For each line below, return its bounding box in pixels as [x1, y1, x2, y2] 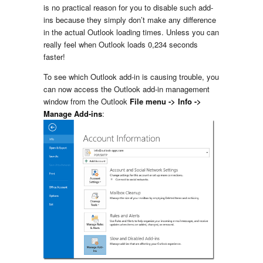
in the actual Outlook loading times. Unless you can [43, 26, 219, 38]
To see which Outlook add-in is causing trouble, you [43, 71, 219, 82]
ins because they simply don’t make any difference [43, 14, 216, 25]
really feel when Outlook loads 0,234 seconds [43, 39, 198, 50]
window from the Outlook [43, 96, 130, 107]
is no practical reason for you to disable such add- [43, 2, 213, 13]
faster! [43, 51, 65, 62]
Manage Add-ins [43, 108, 102, 119]
